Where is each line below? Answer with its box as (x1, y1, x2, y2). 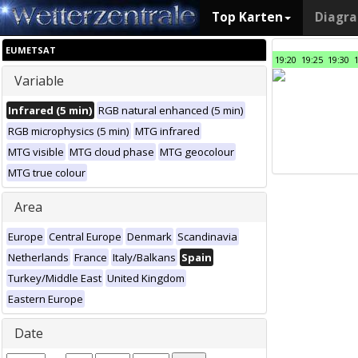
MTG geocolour (160, 145, 234, 159)
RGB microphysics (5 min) (8, 124, 129, 138)
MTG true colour (8, 165, 86, 180)
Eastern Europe (8, 292, 83, 306)
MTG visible (8, 145, 64, 159)
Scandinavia (177, 229, 237, 244)
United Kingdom (107, 271, 185, 285)
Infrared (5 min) (8, 103, 93, 117)
